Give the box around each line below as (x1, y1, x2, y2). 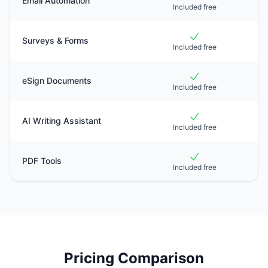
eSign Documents (22, 75, 92, 86)
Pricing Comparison (64, 249, 204, 267)
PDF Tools (22, 156, 62, 166)
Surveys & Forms (22, 35, 89, 45)
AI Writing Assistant (22, 115, 101, 126)
